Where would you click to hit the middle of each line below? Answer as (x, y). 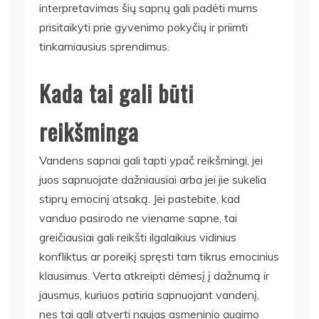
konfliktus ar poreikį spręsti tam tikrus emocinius (159, 256)
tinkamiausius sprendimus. (104, 46)
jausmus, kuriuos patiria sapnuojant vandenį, (149, 295)
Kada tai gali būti (116, 93)
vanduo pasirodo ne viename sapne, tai (138, 218)
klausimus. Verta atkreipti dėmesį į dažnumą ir (154, 276)
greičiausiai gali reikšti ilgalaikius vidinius (138, 237)
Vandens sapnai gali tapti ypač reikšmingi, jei (151, 160)
